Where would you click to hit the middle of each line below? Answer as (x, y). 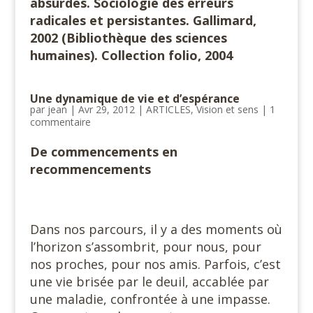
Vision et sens (227, 109)
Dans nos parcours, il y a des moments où (156, 229)
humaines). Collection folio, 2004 (131, 55)
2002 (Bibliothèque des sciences (128, 38)
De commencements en (103, 152)
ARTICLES (168, 109)
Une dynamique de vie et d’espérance (134, 99)
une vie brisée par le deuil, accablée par (149, 282)
